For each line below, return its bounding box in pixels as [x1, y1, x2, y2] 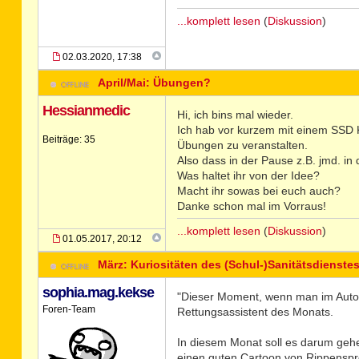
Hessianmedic [42, 103, 130, 119]
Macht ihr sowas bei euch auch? [176, 184, 341, 197]
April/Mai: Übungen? [98, 76, 212, 89]
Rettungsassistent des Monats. [176, 305, 333, 318]
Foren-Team [42, 304, 95, 315]
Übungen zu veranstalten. [176, 139, 308, 151]
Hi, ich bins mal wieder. [176, 108, 293, 121]
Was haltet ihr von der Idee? [176, 169, 320, 182]
